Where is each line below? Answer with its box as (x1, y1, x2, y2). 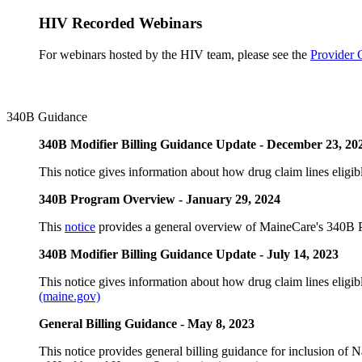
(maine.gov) (39, 289, 100, 304)
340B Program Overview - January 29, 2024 (39, 192, 280, 207)
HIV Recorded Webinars (39, 15, 202, 32)
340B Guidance (6, 110, 87, 124)
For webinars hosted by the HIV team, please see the (39, 47, 310, 61)
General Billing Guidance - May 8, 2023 (39, 317, 255, 331)
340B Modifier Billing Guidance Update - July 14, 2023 (39, 247, 339, 262)
